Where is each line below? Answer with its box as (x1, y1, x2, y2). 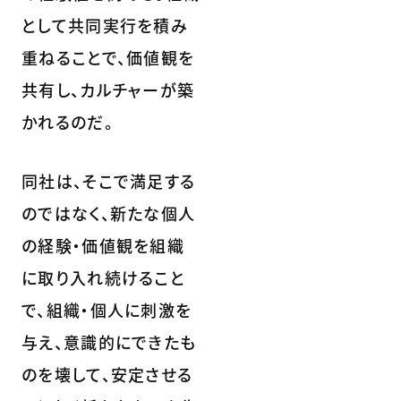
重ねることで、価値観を (21, 45, 195, 69)
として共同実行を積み (21, 13, 189, 37)
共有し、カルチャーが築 (21, 77, 195, 101)
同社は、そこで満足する (21, 168, 196, 192)
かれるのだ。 (21, 109, 114, 133)
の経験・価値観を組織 (21, 233, 184, 257)
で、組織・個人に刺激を (21, 297, 192, 321)
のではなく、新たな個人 (21, 200, 196, 225)
